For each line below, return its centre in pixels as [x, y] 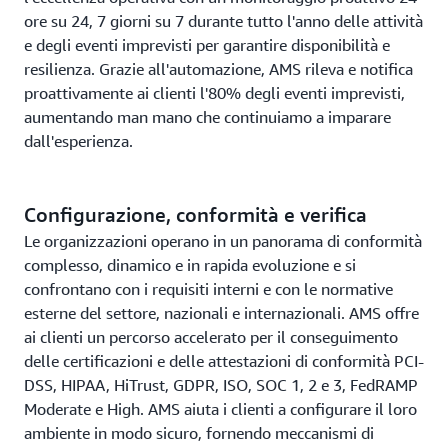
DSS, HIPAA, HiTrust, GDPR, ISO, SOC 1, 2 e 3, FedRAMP [221, 385]
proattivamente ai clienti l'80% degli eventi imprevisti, [214, 93]
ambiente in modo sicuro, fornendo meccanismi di [199, 433]
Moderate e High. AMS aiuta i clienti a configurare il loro [220, 409]
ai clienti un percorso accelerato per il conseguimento [211, 337]
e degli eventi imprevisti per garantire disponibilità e [207, 45]
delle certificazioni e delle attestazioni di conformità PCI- [224, 361]
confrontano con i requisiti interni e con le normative [208, 289]
